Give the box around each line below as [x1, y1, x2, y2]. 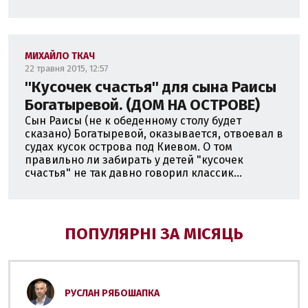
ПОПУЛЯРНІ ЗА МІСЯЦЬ [65, 224, 243, 243]
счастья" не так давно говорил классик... [25, 166, 242, 179]
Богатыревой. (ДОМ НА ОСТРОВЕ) [25, 96, 260, 114]
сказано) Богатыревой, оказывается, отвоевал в [25, 127, 283, 140]
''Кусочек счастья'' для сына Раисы [25, 78, 276, 96]
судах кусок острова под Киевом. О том [25, 140, 232, 153]
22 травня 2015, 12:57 [25, 63, 109, 74]
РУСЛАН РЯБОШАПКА [65, 287, 159, 299]
